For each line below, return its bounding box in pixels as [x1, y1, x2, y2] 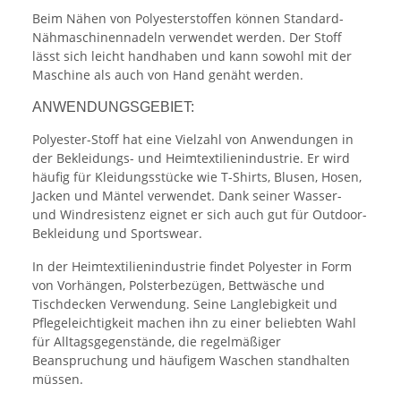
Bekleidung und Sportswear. [32, 225, 202, 243]
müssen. [32, 371, 83, 388]
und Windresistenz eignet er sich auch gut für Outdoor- [32, 206, 367, 224]
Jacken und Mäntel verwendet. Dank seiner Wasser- [32, 187, 342, 205]
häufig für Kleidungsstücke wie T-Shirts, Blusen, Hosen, [32, 168, 362, 186]
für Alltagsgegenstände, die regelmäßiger [32, 333, 281, 351]
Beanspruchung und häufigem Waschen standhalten [32, 352, 350, 370]
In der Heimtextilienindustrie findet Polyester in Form [32, 258, 352, 276]
